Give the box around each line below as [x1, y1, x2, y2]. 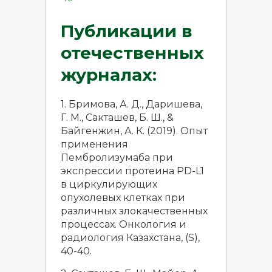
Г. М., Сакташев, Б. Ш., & [61, 112, 174, 123]
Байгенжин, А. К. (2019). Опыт [61, 125, 208, 137]
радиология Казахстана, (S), [61, 232, 200, 243]
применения [61, 138, 128, 150]
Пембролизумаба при [61, 152, 173, 163]
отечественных [61, 42, 204, 63]
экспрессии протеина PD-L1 [61, 165, 204, 177]
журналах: [61, 64, 157, 85]
